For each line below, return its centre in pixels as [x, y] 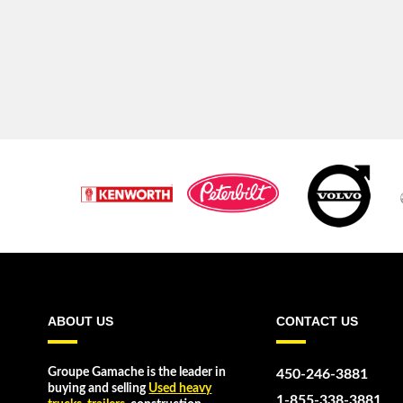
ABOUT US [81, 322]
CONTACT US [318, 322]
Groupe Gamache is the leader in [137, 372]
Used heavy [180, 388]
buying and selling [99, 388]
